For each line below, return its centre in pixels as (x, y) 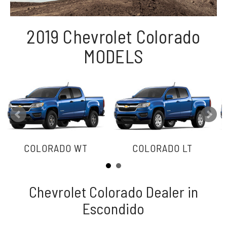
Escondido (113, 209)
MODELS (113, 56)
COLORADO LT (162, 148)
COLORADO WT (56, 148)
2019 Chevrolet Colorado (113, 36)
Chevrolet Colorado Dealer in (113, 192)
